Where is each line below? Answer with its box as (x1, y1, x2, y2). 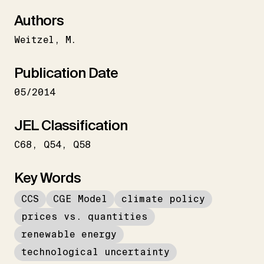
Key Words (14, 168, 81, 187)
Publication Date (14, 63, 118, 82)
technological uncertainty (21, 245, 170, 258)
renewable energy (21, 227, 117, 240)
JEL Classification (14, 115, 127, 134)
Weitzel (14, 33, 54, 46)
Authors (14, 11, 64, 29)
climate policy (121, 192, 205, 205)
